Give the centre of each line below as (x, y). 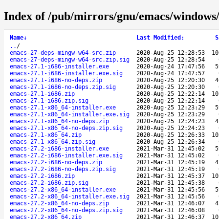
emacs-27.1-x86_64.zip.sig (53, 142)
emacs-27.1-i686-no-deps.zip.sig (63, 87)
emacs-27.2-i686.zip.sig (49, 183)
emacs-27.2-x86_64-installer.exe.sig (70, 196)
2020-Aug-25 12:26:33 (171, 135)
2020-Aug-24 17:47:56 (171, 66)
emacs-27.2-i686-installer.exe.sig (66, 155)
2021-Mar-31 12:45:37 (171, 176)
